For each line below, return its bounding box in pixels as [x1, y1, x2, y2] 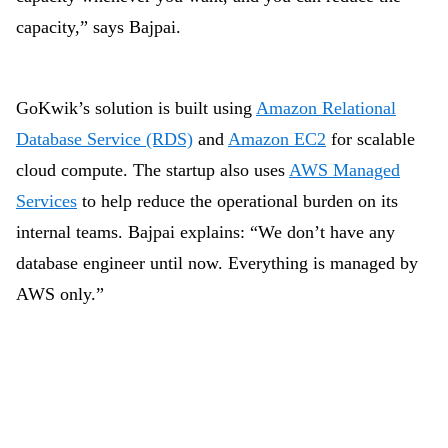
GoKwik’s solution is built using [16, 98, 256, 118]
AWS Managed [289, 160, 400, 180]
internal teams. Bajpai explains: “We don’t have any [16, 222, 395, 242]
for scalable [326, 129, 415, 149]
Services [16, 191, 77, 211]
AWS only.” [16, 284, 104, 304]
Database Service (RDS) [16, 129, 193, 149]
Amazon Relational [256, 98, 396, 118]
